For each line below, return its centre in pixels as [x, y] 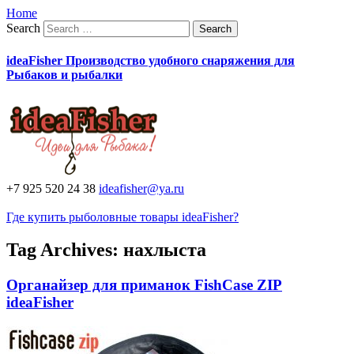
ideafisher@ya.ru [141, 188]
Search [23, 28]
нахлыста [165, 250]
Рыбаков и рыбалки [64, 75]
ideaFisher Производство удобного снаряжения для [151, 61]
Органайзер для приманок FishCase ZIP [144, 285]
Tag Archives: [65, 250]
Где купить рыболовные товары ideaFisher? [122, 217]
